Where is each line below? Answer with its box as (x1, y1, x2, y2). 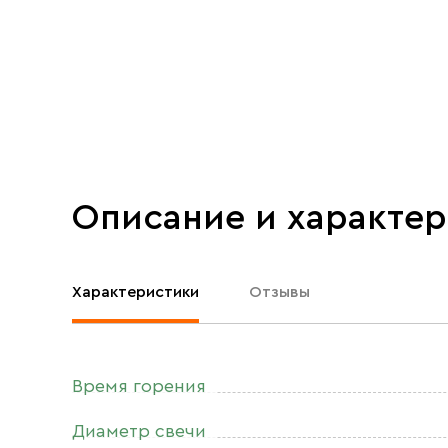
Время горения (72, 377, 206, 395)
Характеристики (72, 284, 199, 300)
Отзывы (249, 284, 310, 300)
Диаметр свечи (72, 422, 206, 440)
